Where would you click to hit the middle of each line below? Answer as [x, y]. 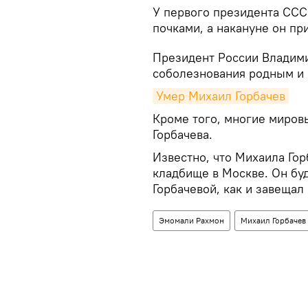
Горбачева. [183, 134]
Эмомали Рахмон [191, 220]
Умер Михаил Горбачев [221, 96]
